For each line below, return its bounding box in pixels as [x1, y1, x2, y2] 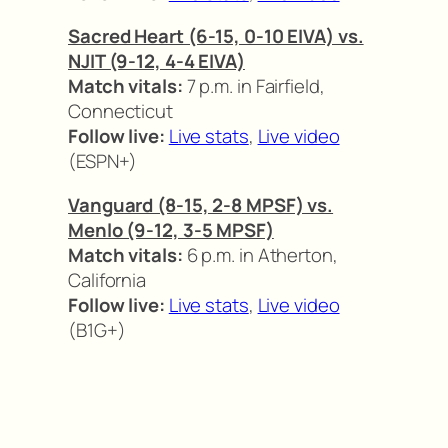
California [68, 266, 147, 293]
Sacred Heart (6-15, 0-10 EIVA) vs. [68, 23, 364, 50]
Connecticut [68, 98, 173, 125]
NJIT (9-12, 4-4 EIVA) [68, 48, 245, 75]
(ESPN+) [68, 148, 138, 175]
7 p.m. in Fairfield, [182, 73, 325, 100]
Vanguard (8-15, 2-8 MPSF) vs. [68, 191, 334, 218]
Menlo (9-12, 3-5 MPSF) [68, 216, 274, 243]
